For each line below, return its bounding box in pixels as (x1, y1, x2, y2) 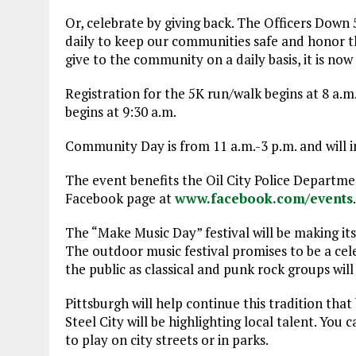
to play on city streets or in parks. (65, 331, 269, 349)
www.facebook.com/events (175, 189, 353, 207)
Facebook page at (65, 189, 175, 207)
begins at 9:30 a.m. (65, 103, 176, 121)
